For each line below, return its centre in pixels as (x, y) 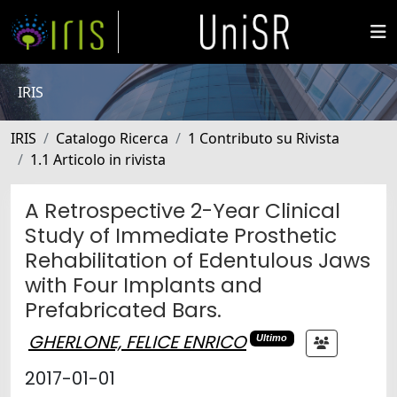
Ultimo (272, 338)
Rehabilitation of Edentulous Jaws (198, 260)
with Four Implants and (144, 285)
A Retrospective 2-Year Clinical (183, 210)
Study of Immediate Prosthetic (181, 235)
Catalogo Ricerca (112, 138)
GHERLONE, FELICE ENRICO (137, 342)
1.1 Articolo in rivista (98, 160)
